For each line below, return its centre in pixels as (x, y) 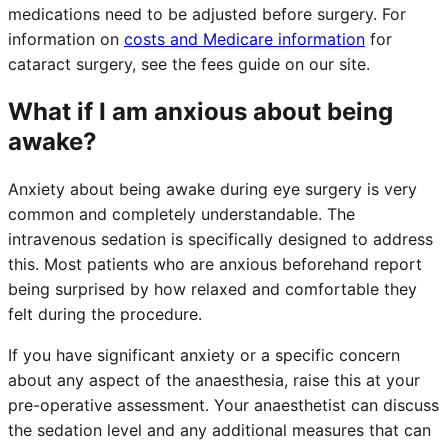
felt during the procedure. (105, 313)
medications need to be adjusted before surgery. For (207, 14)
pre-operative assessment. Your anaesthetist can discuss (223, 404)
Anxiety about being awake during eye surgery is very (212, 188)
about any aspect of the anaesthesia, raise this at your (214, 379)
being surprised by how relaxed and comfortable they (212, 288)
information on (63, 39)
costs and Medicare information (244, 39)
